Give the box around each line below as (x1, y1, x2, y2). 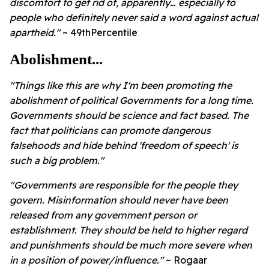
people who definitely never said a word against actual (10, 11, 258, 23)
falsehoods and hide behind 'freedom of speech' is (10, 139, 238, 151)
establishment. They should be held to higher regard (10, 223, 247, 236)
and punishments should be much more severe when (10, 238, 252, 251)
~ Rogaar (166, 253, 207, 266)
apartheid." (10, 26, 62, 38)
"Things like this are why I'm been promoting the (10, 79, 232, 91)
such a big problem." (10, 154, 104, 166)
